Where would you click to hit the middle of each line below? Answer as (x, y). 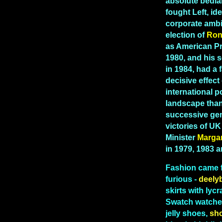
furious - (182, 179)
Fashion (181, 168)
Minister (180, 137)
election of (185, 35)
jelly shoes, (188, 214)
